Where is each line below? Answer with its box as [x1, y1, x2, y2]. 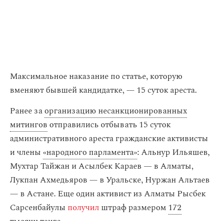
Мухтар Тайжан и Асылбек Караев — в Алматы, [10, 160, 193, 173]
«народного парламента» [43, 146, 137, 159]
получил [68, 201, 101, 214]
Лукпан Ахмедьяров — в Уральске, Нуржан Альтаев [10, 174, 210, 186]
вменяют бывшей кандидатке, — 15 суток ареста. [10, 84, 197, 97]
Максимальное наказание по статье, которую [10, 70, 183, 83]
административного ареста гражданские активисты [10, 132, 208, 145]
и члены [10, 146, 43, 159]
